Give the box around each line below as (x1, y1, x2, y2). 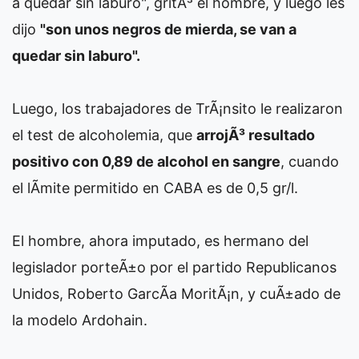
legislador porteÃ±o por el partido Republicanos (12, 259, 337, 276)
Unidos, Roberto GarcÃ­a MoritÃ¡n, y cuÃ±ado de (12, 285, 341, 302)
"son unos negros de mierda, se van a (40, 21, 296, 38)
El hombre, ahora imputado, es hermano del (12, 232, 309, 249)
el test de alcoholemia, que (12, 127, 196, 143)
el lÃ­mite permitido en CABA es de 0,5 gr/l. (12, 179, 298, 196)
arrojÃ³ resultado (196, 127, 315, 143)
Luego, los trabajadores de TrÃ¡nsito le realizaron (12, 100, 343, 117)
